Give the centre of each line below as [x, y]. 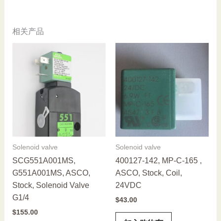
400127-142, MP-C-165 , [159, 161]
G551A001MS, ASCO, [51, 173]
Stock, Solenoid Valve [51, 185]
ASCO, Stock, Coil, [149, 173]
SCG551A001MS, [44, 161]
